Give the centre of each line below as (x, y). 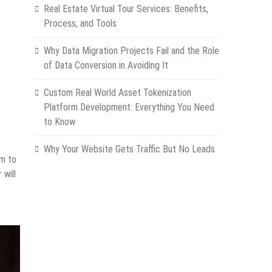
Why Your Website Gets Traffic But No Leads (129, 149)
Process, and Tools (80, 23)
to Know (59, 122)
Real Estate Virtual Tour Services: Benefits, (126, 9)
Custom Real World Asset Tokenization (117, 93)
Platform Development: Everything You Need (129, 107)
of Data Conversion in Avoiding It (106, 65)
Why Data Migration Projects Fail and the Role (131, 51)
